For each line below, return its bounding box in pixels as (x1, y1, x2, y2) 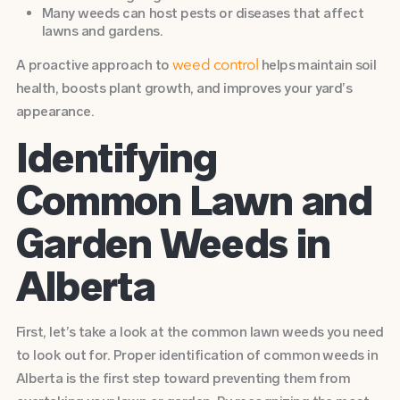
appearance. (15, 103, 94, 121)
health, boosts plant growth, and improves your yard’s (15, 79, 353, 97)
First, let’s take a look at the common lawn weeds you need (15, 323, 384, 341)
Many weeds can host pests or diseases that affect (41, 4, 364, 21)
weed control (171, 58, 259, 74)
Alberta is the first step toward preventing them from (15, 370, 351, 387)
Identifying (15, 132, 217, 182)
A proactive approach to (15, 56, 172, 74)
